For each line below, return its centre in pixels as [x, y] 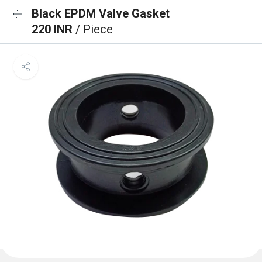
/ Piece [94, 29]
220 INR [54, 29]
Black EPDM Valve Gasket [101, 13]
